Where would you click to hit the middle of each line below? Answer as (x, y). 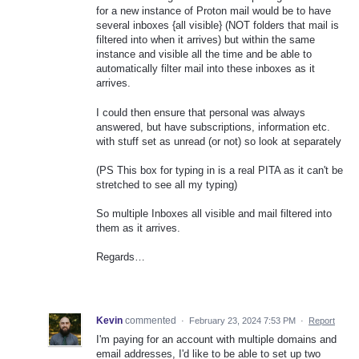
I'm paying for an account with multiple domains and (216, 340)
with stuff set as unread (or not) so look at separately (219, 141)
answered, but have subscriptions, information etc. (213, 127)
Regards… (121, 257)
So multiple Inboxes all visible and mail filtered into (214, 213)
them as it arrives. (138, 228)
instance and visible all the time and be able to (204, 54)
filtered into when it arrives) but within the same (206, 40)
